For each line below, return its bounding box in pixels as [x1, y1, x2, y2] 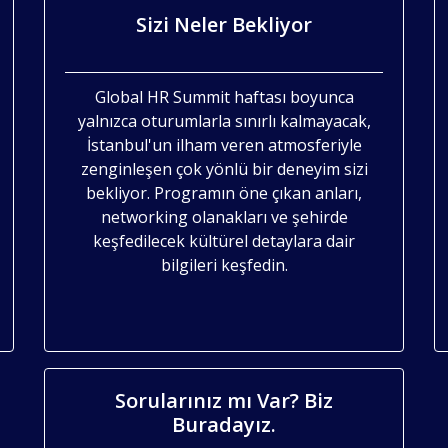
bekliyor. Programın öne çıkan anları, [86, 181, 362, 204]
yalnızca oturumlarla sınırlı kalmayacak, [77, 109, 371, 132]
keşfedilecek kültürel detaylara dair [93, 229, 355, 252]
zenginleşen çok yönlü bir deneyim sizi [80, 157, 368, 180]
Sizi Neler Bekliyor [136, 10, 312, 38]
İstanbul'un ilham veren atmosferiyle [86, 133, 362, 156]
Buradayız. [172, 410, 276, 438]
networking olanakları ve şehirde [100, 205, 348, 228]
